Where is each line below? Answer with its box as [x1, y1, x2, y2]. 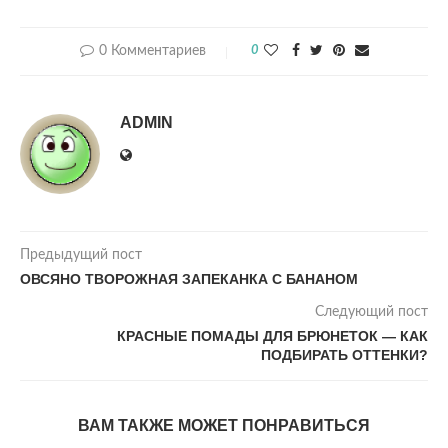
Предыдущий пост [20, 248, 142, 262]
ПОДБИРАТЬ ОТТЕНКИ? [261, 347, 428, 363]
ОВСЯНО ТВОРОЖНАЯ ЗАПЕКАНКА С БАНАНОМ [20, 271, 358, 287]
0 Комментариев [98, 44, 206, 58]
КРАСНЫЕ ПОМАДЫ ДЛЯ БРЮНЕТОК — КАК [117, 328, 428, 344]
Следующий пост [315, 305, 428, 319]
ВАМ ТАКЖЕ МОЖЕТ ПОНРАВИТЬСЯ [78, 417, 370, 434]
